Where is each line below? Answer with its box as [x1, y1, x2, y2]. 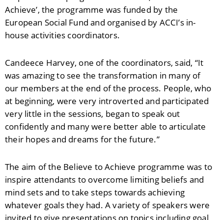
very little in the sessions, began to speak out [5, 108, 180, 120]
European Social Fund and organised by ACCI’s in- [5, 16, 196, 28]
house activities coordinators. [5, 29, 120, 41]
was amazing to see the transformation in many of [5, 69, 201, 82]
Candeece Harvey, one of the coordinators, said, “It [5, 56, 204, 69]
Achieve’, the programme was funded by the [5, 3, 178, 16]
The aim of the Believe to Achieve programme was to [5, 161, 213, 173]
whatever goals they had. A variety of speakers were [5, 199, 210, 211]
